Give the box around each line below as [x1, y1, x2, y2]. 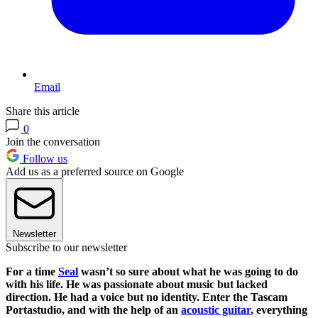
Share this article [6, 105, 79, 118]
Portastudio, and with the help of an [6, 304, 181, 317]
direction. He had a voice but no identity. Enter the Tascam [6, 291, 287, 304]
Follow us [20, 153, 67, 165]
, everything [251, 304, 307, 317]
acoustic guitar [181, 304, 251, 317]
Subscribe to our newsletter [6, 241, 127, 254]
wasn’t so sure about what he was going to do [78, 265, 298, 278]
